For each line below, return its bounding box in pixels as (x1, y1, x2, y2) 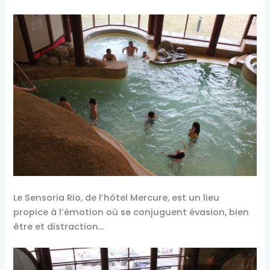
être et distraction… (13, 220, 104, 233)
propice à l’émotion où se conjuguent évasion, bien (13, 206, 250, 218)
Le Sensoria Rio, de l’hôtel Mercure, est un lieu (13, 191, 220, 204)
